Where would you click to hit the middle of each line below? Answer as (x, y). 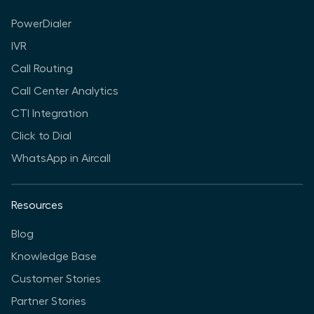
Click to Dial (41, 136)
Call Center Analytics (65, 91)
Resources (37, 206)
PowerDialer (41, 24)
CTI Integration (50, 114)
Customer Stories (56, 279)
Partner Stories (49, 302)
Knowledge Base (54, 257)
